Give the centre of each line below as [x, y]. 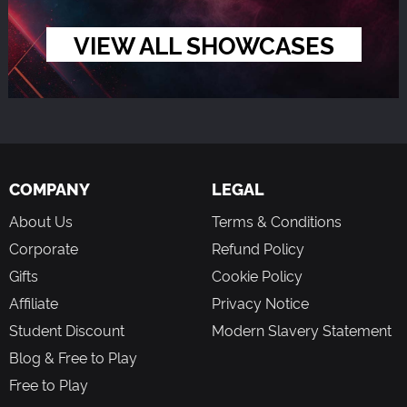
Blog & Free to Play [73, 357]
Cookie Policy [257, 276]
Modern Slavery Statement [302, 330]
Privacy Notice [260, 303]
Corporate [44, 248]
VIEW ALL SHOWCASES [203, 45]
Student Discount [67, 330]
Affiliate [34, 303]
